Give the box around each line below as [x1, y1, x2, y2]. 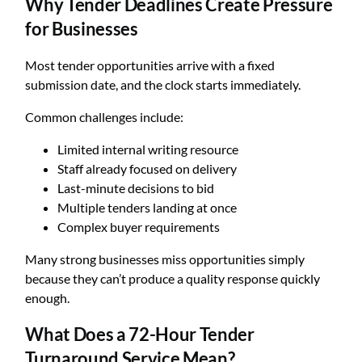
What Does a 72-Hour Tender [25, 323, 255, 346]
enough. [25, 290, 70, 305]
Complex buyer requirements [57, 219, 221, 234]
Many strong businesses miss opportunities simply [25, 251, 305, 267]
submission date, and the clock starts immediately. [25, 77, 301, 92]
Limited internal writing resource [57, 141, 239, 157]
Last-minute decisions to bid [57, 180, 215, 196]
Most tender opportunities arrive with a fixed [25, 57, 276, 73]
